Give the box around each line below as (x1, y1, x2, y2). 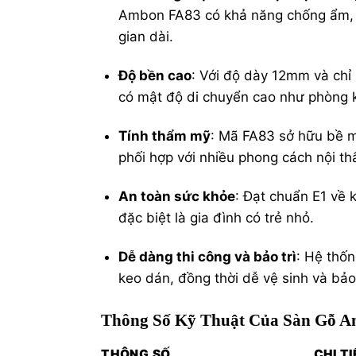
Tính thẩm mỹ (118, 127, 211, 144)
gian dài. (118, 28, 174, 44)
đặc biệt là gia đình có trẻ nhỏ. (118, 209, 315, 226)
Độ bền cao (118, 67, 192, 83)
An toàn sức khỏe (118, 188, 236, 204)
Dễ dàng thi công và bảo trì (118, 249, 297, 265)
